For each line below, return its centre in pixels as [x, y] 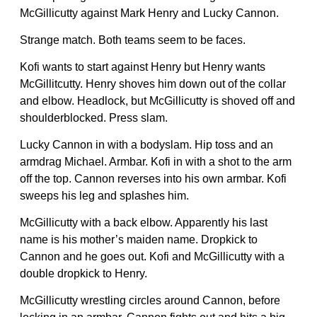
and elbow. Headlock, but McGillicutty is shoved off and [157, 100]
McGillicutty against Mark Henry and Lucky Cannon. [149, 13]
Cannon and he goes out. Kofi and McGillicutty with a [152, 256]
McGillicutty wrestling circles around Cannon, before [150, 300]
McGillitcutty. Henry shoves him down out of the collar [153, 83]
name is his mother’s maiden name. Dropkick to [139, 239]
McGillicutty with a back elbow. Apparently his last [144, 222]
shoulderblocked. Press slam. [94, 117]
